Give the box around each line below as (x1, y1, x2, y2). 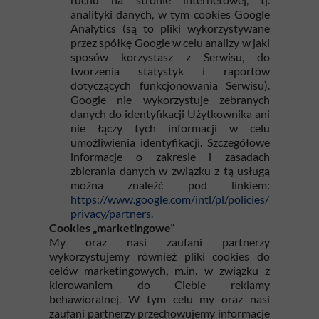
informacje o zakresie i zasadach (70, 150, 270, 163)
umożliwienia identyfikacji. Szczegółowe (70, 135, 270, 149)
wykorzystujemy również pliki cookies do (49, 249, 270, 263)
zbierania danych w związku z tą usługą (70, 164, 270, 177)
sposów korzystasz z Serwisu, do (70, 50, 270, 63)
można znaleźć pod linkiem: (70, 178, 270, 192)
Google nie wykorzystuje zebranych (70, 93, 270, 106)
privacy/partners (70, 206, 151, 220)
